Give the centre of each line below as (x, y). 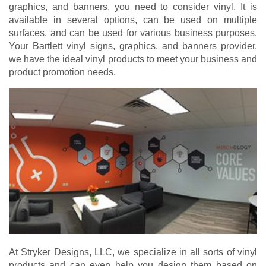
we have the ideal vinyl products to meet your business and (133, 59)
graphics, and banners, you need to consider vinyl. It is (133, 7)
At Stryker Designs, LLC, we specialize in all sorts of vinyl (133, 252)
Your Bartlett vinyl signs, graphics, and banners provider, (133, 46)
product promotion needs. (62, 72)
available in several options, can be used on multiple (133, 20)
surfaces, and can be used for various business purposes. (133, 33)
